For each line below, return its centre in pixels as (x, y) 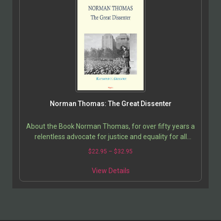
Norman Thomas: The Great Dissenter (110, 103)
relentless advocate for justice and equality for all (110, 136)
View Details (110, 170)
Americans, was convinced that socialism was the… (110, 147)
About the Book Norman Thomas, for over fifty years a (110, 126)
